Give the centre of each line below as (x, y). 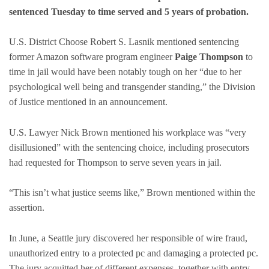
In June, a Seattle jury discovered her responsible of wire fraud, (128, 238)
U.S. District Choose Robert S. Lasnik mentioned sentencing (124, 42)
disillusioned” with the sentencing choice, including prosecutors (129, 147)
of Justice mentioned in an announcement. (88, 102)
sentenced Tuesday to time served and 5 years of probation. (129, 11)
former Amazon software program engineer (91, 57)
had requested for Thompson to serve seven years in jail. (115, 162)
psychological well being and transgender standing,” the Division (132, 87)
